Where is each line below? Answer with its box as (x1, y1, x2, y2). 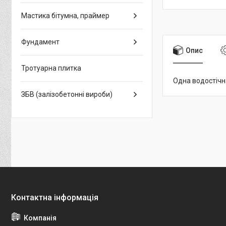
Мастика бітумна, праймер (21, 12, 109, 20)
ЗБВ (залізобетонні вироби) (21, 90, 112, 98)
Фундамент (21, 38, 60, 46)
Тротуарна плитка (21, 64, 81, 72)
